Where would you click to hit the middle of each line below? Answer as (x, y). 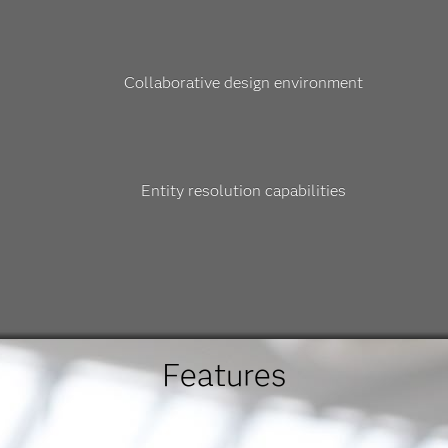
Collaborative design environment (244, 82)
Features (223, 374)
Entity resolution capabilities (244, 190)
